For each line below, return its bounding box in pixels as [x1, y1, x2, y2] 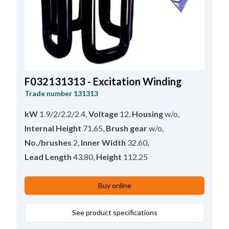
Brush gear [106, 123, 147, 133]
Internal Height [25, 123, 81, 133]
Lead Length [25, 151, 72, 162]
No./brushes [25, 137, 72, 147]
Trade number [25, 88, 72, 98]
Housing [132, 108, 163, 119]
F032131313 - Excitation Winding [25, 75, 182, 87]
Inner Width [81, 137, 126, 147]
